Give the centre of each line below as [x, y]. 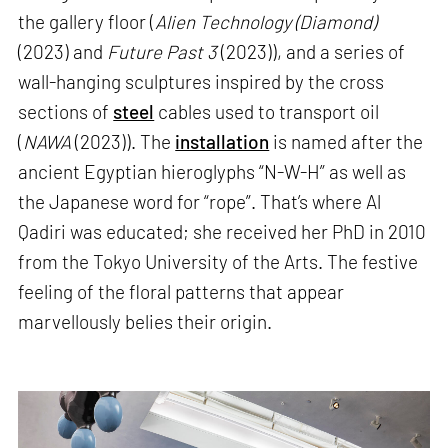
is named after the [346, 142]
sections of [66, 112]
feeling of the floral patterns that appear [181, 292]
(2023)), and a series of [313, 52]
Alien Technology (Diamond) [266, 22]
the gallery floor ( [87, 22]
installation [222, 142]
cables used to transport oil [267, 112]
